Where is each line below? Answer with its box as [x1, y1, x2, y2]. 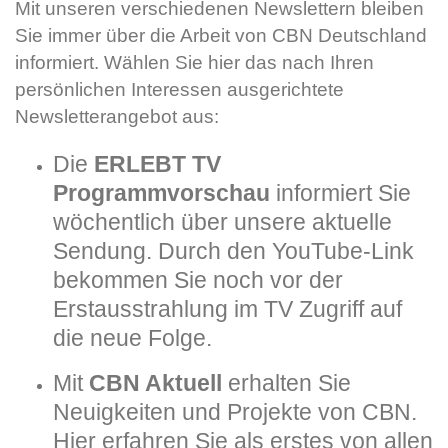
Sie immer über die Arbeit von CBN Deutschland [15, 24, 427, 46]
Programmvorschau [52, 179, 270, 206]
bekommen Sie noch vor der [52, 266, 343, 293]
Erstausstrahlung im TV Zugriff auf [52, 295, 402, 322]
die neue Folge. [52, 324, 212, 351]
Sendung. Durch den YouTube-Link [52, 237, 414, 264]
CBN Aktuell [88, 369, 222, 396]
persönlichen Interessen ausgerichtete [15, 78, 344, 100]
